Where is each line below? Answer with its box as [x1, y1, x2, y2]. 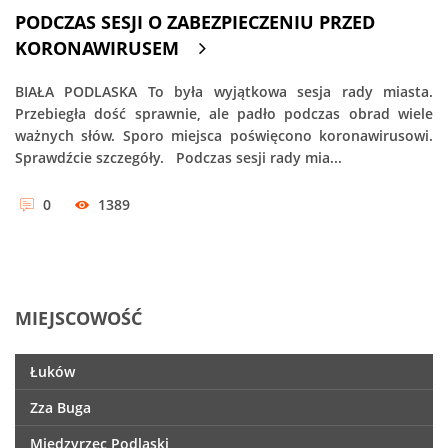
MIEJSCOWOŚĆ [15, 306, 142, 331]
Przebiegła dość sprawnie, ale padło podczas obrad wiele [15, 103, 433, 123]
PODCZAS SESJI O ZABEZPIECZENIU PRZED [15, 9, 375, 34]
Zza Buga [30, 398, 91, 418]
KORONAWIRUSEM [15, 35, 179, 60]
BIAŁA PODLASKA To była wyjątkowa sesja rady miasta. [15, 81, 433, 101]
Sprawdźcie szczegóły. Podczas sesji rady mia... [15, 147, 342, 167]
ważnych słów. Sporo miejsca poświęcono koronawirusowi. [15, 125, 433, 145]
